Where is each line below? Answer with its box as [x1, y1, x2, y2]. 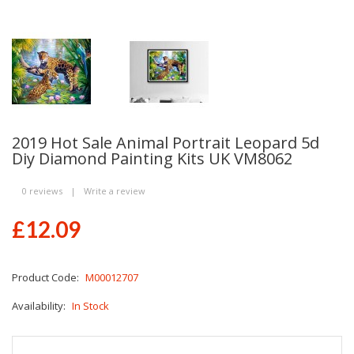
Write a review [84, 184, 145, 197]
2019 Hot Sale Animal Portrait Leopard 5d [12, 131, 319, 153]
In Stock [72, 298, 109, 313]
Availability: [12, 298, 68, 313]
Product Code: [12, 269, 81, 284]
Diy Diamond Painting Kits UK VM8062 [12, 147, 292, 169]
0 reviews [22, 184, 62, 197]
